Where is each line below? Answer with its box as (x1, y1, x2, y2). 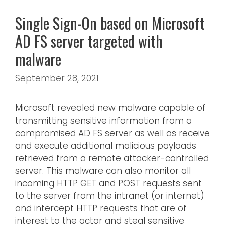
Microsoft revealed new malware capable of (15, 102, 206, 115)
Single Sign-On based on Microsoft (15, 11, 205, 34)
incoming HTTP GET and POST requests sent (15, 177, 202, 190)
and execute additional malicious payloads (15, 140, 196, 152)
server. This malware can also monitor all (15, 165, 191, 177)
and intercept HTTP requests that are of (15, 202, 187, 215)
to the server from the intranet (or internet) (15, 190, 204, 202)
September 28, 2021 (15, 72, 99, 85)
